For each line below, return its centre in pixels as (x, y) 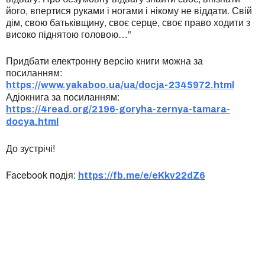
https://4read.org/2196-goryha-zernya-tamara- (118, 109)
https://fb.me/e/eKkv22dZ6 (142, 176)
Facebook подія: (42, 175)
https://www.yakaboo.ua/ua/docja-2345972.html (120, 85)
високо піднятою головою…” (68, 34)
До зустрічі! (30, 148)
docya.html (32, 122)
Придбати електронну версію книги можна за (104, 61)
